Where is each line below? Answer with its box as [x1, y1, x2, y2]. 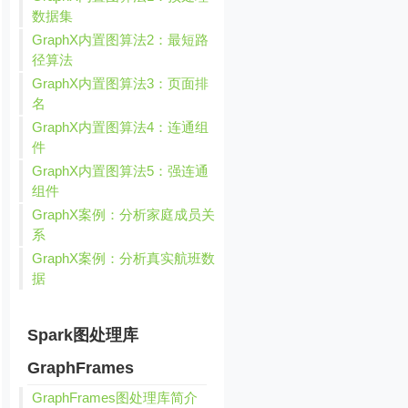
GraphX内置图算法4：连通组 [32, 119, 209, 135]
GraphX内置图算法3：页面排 [32, 76, 209, 91]
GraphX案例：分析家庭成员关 [32, 207, 216, 222]
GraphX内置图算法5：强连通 [32, 163, 209, 178]
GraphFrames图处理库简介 [32, 390, 199, 405]
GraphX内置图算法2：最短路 [32, 32, 209, 47]
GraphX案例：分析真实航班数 [32, 250, 216, 266]
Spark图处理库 [27, 326, 139, 344]
